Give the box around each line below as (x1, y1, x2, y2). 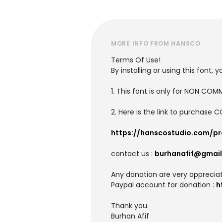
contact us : (111, 149, 155, 159)
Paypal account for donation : (111, 180, 216, 190)
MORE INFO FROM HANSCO (111, 39, 201, 48)
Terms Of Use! (111, 55, 161, 65)
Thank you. (111, 201, 149, 211)
